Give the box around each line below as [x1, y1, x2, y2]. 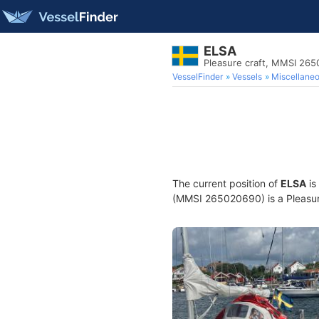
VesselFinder [172, 71, 223, 82]
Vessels [232, 71, 262, 82]
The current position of [172, 177, 281, 189]
